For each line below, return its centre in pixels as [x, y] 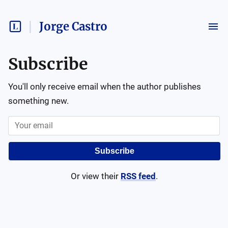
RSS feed [138, 176]
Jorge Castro [73, 26]
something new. [38, 101]
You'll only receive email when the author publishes [105, 87]
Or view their [94, 176]
